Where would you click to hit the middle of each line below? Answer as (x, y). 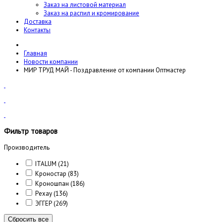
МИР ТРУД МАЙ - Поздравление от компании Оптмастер (105, 70)
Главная (35, 53)
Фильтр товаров (31, 131)
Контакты (37, 30)
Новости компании (51, 62)
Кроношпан (52, 184)
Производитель (27, 148)
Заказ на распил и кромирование (91, 13)
